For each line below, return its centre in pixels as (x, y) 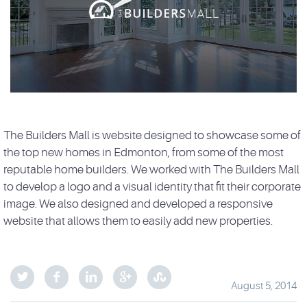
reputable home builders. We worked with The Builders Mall (151, 169)
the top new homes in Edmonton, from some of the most (144, 152)
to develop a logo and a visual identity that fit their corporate (152, 186)
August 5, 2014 (264, 286)
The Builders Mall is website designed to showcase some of (152, 135)
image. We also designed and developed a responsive (138, 204)
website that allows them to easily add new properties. (138, 221)
